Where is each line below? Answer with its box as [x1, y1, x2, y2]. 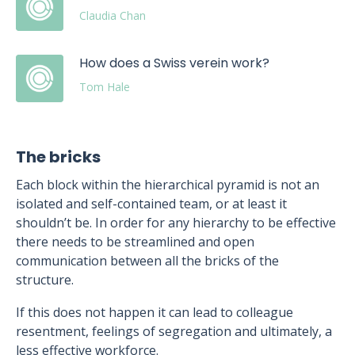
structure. [16, 271, 74, 288]
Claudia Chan [79, 8, 146, 23]
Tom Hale [79, 79, 130, 94]
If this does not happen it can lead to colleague [16, 303, 293, 321]
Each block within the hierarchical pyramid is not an [16, 176, 319, 193]
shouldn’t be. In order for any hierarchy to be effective [16, 214, 336, 231]
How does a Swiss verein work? [79, 54, 269, 72]
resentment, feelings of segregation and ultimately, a [16, 323, 332, 340]
